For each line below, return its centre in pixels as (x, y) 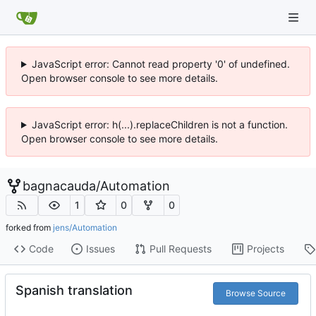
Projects (265, 249)
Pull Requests (180, 249)
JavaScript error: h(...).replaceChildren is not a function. (159, 124)
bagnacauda (59, 186)
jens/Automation (85, 227)
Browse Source (255, 293)
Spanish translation (74, 290)
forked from (29, 227)
